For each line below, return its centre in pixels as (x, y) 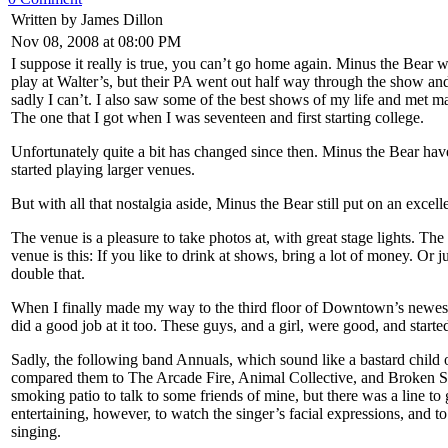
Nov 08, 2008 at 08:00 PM (96, 41)
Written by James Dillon (87, 19)
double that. (48, 273)
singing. (36, 431)
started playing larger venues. (103, 169)
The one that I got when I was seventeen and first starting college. (217, 117)
